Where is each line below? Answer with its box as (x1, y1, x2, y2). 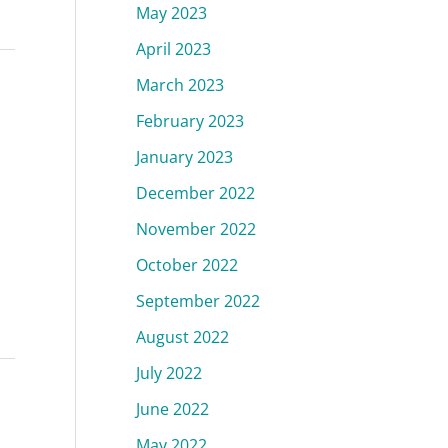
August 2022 (136, 325, 229, 348)
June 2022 (136, 397, 209, 420)
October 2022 (136, 253, 238, 276)
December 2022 (136, 181, 255, 204)
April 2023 (136, 37, 211, 60)
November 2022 (136, 217, 256, 240)
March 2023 (136, 73, 224, 96)
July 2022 (136, 361, 202, 384)
